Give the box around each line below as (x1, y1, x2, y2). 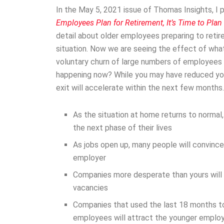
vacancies (73, 182, 108, 192)
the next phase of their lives (73, 122, 172, 132)
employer (73, 152, 106, 162)
